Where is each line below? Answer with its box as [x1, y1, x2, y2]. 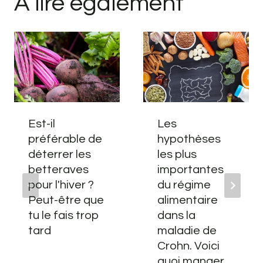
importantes [157, 164, 224, 176]
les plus [157, 149, 197, 161]
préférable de [28, 133, 102, 146]
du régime [157, 179, 211, 191]
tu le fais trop [28, 210, 99, 222]
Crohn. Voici [157, 240, 220, 252]
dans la [157, 210, 195, 222]
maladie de [157, 225, 217, 237]
